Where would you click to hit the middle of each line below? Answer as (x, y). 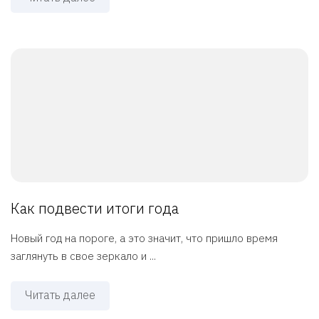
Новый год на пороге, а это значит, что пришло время (144, 239)
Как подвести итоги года (95, 209)
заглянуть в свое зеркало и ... (83, 256)
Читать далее (60, 295)
